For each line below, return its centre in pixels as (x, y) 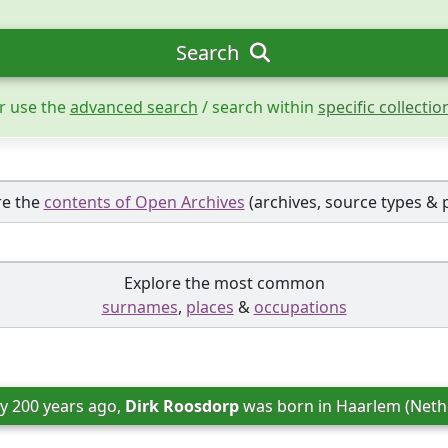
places (209, 307)
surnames (139, 307)
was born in (287, 406)
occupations (300, 307)
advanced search (133, 107)
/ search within (257, 107)
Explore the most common (224, 283)
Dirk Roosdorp (181, 406)
